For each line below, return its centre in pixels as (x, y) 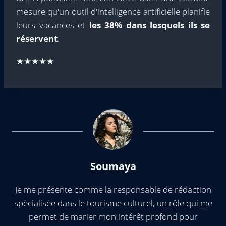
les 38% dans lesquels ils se (149, 25)
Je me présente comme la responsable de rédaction (113, 189)
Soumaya (113, 166)
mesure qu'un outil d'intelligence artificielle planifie (113, 11)
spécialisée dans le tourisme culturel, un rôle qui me (113, 203)
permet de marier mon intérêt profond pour (113, 216)
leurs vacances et (53, 25)
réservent (37, 38)
